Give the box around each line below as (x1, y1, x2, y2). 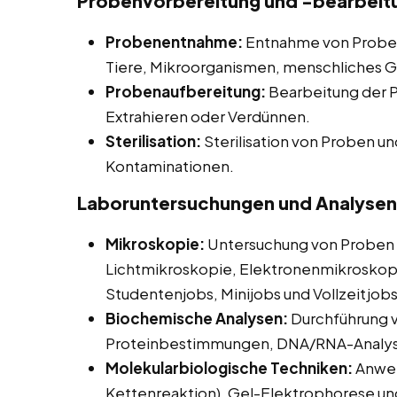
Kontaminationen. (105, 156, 234, 176)
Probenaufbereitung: (105, 82, 266, 102)
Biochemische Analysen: (105, 308, 288, 329)
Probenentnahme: (105, 32, 243, 52)
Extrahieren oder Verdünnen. (105, 106, 310, 127)
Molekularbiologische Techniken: (105, 358, 353, 378)
